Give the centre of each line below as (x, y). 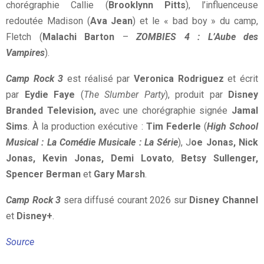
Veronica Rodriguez (179, 79)
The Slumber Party (124, 95)
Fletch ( (24, 37)
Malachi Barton (78, 37)
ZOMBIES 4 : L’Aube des (197, 37)
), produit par (196, 95)
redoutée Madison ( (48, 21)
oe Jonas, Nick (225, 143)
